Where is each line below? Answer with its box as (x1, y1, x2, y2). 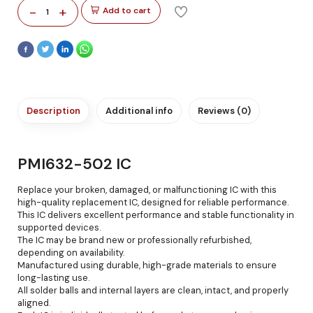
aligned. (17, 296, 51, 309)
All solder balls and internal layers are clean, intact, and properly (17, 284, 289, 296)
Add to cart (103, 5, 151, 16)
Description (27, 104, 80, 117)
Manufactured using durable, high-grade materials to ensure (17, 259, 277, 271)
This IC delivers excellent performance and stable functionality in (17, 208, 294, 221)
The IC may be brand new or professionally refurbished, (17, 233, 252, 246)
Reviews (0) (198, 104, 251, 117)
